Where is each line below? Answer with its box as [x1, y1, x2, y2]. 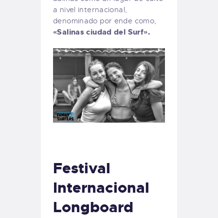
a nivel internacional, [53, 5, 127, 14]
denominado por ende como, [53, 16, 157, 25]
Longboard [53, 198, 133, 217]
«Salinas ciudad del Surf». [53, 27, 150, 37]
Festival [53, 159, 110, 178]
